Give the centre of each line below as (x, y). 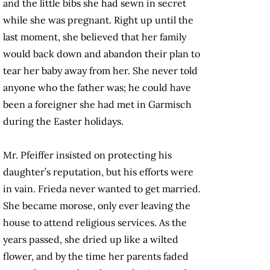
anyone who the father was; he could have (97, 88)
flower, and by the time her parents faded (96, 256)
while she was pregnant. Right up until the (98, 20)
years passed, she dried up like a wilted (91, 240)
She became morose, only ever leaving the (97, 206)
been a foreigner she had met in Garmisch (97, 105)
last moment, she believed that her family (95, 37)
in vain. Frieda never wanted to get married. (102, 189)
